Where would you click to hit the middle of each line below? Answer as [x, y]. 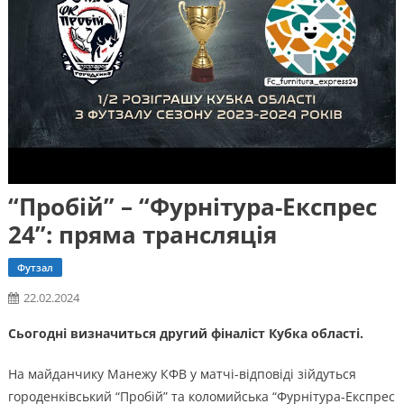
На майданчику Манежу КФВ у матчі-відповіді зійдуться [182, 373]
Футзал [35, 267]
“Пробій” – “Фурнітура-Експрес [192, 206]
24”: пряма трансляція [142, 234]
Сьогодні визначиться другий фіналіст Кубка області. [185, 333]
